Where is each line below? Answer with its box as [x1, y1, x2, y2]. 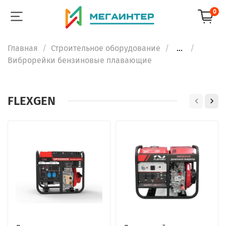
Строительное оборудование [51, 43, 160, 53]
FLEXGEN [8, 94, 55, 108]
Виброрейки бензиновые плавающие [8, 55, 152, 65]
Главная [8, 43, 38, 53]
